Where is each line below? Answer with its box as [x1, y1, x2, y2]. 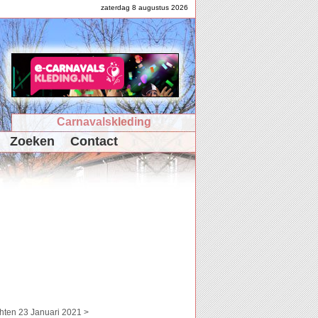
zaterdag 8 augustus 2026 [101, 4, 188, 11]
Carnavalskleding [56, 116, 151, 128]
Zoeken [10, 134, 55, 148]
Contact [70, 134, 118, 148]
